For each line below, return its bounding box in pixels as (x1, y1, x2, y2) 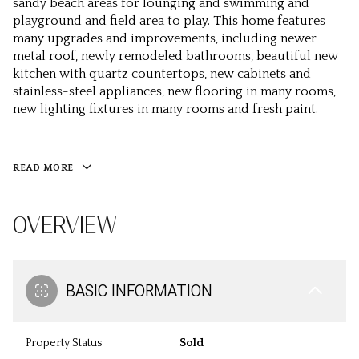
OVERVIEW (13, 212, 117, 240)
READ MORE (13, 163, 74, 173)
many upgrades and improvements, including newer (13, 31, 317, 46)
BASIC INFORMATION (66, 281, 212, 301)
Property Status (26, 337, 102, 350)
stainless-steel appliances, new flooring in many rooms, (13, 84, 336, 99)
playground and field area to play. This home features (13, 14, 325, 28)
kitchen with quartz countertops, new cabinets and (13, 67, 311, 81)
